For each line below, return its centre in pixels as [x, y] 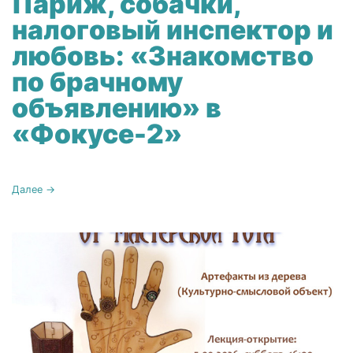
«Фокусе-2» [97, 133]
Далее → [33, 189]
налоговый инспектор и [173, 29]
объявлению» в [117, 107]
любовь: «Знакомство [163, 55]
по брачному [97, 81]
